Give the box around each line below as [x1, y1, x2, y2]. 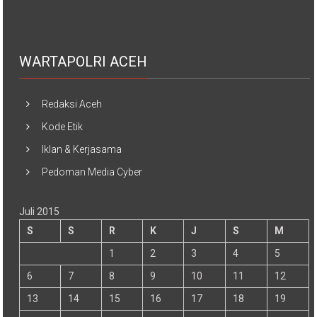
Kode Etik [42, 120, 83, 132]
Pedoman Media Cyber [42, 166, 143, 178]
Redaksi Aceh [42, 98, 103, 110]
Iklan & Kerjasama [42, 143, 122, 155]
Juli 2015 [19, 205, 60, 217]
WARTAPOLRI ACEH [19, 52, 148, 70]
